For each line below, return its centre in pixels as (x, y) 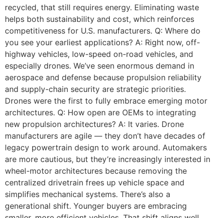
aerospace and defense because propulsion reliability (103, 77)
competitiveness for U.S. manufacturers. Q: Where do (103, 31)
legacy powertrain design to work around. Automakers (106, 147)
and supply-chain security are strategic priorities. (95, 89)
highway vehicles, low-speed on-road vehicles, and (99, 54)
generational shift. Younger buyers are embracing (96, 206)
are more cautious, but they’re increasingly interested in (108, 159)
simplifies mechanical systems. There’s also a (88, 194)
